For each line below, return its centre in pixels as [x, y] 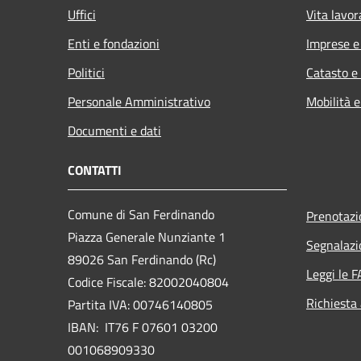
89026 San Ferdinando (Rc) [142, 260]
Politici [86, 73]
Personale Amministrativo [139, 102]
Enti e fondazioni [114, 44]
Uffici [82, 15]
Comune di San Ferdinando [141, 215]
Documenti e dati [114, 131]
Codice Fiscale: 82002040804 [148, 282]
